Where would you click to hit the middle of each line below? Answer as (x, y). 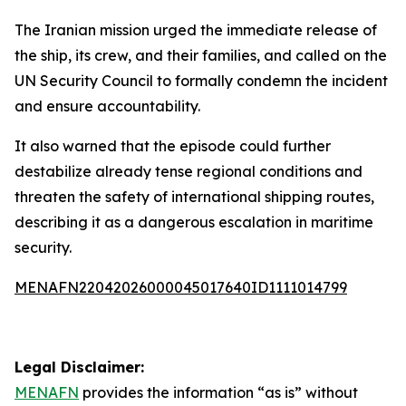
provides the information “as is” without (218, 392)
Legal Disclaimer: (79, 367)
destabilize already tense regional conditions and (188, 171)
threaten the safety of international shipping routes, (194, 197)
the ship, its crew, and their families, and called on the (201, 55)
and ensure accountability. (107, 106)
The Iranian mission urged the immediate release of (196, 30)
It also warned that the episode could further (173, 146)
